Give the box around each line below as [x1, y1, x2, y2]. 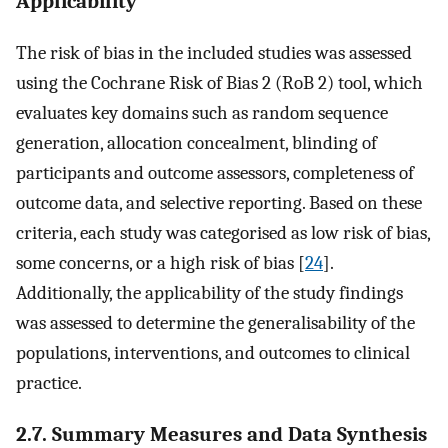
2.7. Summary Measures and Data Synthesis [16, 421, 427, 446]
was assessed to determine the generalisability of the [16, 311, 415, 334]
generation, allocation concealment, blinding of [16, 131, 377, 154]
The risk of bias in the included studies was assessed [16, 41, 412, 64]
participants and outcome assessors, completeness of [16, 161, 414, 184]
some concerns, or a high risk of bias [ [16, 251, 305, 274]
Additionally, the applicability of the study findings [16, 281, 403, 304]
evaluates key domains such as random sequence [16, 101, 388, 124]
